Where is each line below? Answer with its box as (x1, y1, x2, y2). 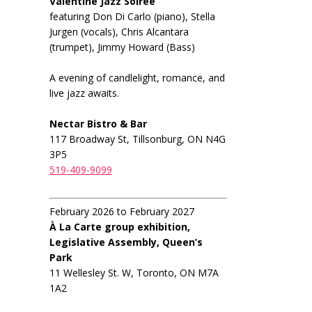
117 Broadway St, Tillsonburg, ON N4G (49, 132, 226, 146)
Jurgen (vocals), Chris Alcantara (49, 25, 189, 38)
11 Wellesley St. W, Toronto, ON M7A (49, 266, 219, 279)
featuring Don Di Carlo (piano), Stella (49, 10, 215, 23)
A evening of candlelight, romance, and (49, 71, 225, 84)
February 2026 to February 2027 (49, 205, 194, 218)
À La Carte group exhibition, (49, 220, 190, 233)
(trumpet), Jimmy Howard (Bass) (49, 40, 195, 54)
